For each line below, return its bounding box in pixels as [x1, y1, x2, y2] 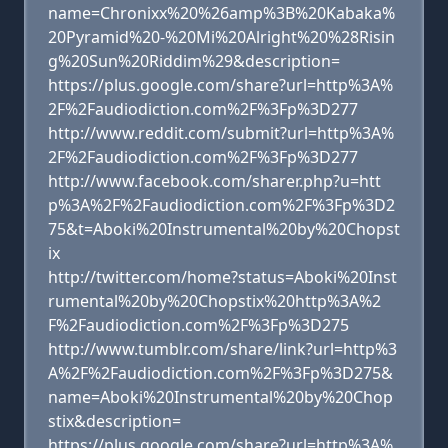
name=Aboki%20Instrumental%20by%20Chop [48, 386, 393, 408]
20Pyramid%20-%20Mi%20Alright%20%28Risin [48, 26, 395, 48]
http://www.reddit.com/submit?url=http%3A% [48, 122, 394, 144]
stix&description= [48, 410, 181, 432]
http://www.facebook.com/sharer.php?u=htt [48, 170, 381, 192]
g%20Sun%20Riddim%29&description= [48, 50, 340, 72]
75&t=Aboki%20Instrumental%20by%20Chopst [48, 218, 400, 240]
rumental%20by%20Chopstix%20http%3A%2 [48, 290, 381, 312]
